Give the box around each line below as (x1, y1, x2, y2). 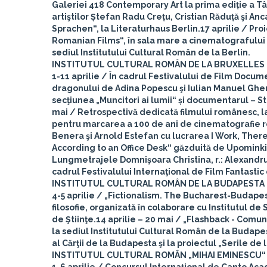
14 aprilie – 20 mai (96, 215, 173, 224)
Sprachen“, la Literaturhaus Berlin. (52, 24, 200, 33)
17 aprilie (200, 24, 240, 33)
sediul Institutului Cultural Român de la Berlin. (52, 48, 250, 57)
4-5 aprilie (52, 191, 95, 200)
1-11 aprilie (52, 72, 100, 81)
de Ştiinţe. (52, 215, 96, 224)
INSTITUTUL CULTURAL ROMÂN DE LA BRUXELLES (52, 60, 265, 69)
